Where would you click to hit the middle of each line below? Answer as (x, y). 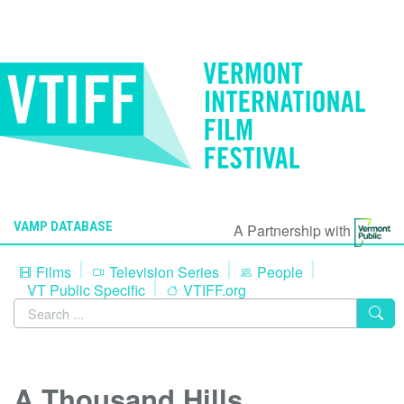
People (278, 271)
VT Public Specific (86, 289)
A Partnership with (294, 230)
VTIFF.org (213, 289)
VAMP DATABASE (63, 226)
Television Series (162, 271)
